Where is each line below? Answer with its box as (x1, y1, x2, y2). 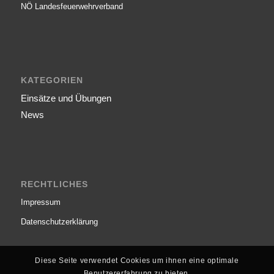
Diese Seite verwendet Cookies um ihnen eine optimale (35, 256, 239, 265)
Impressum (20, 197, 61, 207)
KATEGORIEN (20, 75, 83, 86)
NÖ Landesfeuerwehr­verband (20, 2, 123, 12)
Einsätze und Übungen (20, 93, 111, 104)
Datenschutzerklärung (20, 217, 98, 226)
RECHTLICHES (20, 179, 88, 189)
